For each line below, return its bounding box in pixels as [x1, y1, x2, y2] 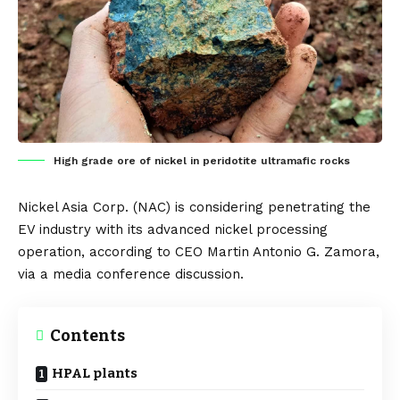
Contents [50, 325, 125, 346]
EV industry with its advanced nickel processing [18, 221, 328, 237]
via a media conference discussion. [18, 265, 244, 282]
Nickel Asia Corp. [18, 198, 129, 215]
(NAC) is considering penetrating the [129, 198, 371, 215]
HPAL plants [52, 364, 137, 381]
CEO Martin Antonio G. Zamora [175, 243, 376, 260]
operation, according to [18, 243, 175, 260]
